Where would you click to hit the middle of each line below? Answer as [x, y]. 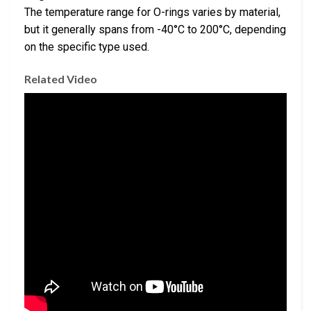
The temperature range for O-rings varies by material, [152, 12]
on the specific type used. [87, 47]
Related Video [61, 78]
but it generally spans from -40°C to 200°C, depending [155, 30]
